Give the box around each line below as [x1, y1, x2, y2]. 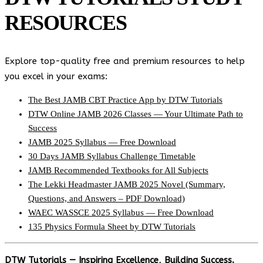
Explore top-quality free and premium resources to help [5, 56, 245, 66]
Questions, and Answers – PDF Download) [28, 194, 185, 203]
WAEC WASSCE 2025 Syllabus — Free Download [28, 208, 214, 217]
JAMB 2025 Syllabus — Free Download [28, 137, 176, 147]
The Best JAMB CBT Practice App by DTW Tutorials [28, 95, 222, 104]
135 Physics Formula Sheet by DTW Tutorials [28, 222, 195, 231]
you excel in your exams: [5, 71, 107, 82]
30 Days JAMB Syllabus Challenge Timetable [28, 151, 195, 161]
